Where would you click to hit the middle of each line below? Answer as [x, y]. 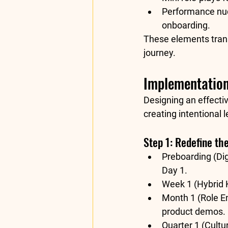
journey [158, 53]
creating [161, 114]
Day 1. [175, 170]
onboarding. [186, 25]
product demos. [194, 212]
